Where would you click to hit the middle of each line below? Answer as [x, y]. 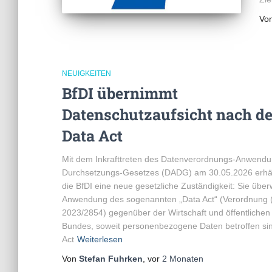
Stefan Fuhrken [111, 258]
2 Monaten [183, 258]
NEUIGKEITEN [87, 73]
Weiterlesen [100, 239]
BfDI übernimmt [120, 93]
